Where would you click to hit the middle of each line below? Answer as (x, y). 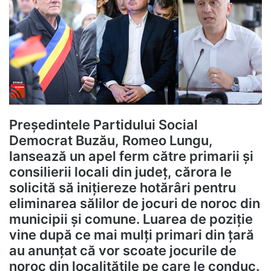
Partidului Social (145, 125)
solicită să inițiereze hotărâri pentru (122, 188)
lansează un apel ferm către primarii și (131, 156)
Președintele (51, 125)
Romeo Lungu (165, 141)
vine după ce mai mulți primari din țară (132, 235)
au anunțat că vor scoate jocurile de (123, 251)
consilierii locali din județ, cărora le (120, 172)
